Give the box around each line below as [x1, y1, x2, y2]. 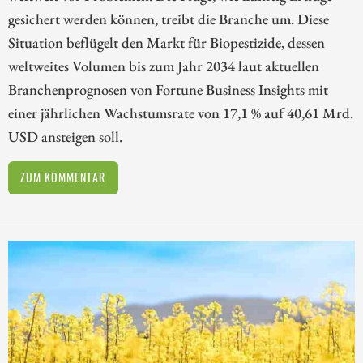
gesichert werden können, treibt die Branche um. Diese [8, 9, 329, 29]
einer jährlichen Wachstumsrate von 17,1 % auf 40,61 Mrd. [8, 103, 353, 123]
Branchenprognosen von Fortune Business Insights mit [8, 79, 328, 100]
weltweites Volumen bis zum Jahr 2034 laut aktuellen [8, 56, 319, 76]
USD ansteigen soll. [8, 126, 122, 147]
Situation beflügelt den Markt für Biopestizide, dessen [8, 32, 325, 53]
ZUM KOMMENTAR [20, 169, 106, 186]
